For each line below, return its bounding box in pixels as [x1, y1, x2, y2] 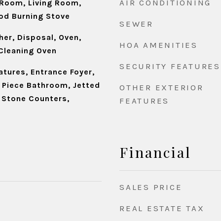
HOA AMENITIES [119, 40, 198, 50]
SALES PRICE [119, 182, 183, 192]
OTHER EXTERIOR [119, 82, 204, 92]
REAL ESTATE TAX [119, 203, 205, 213]
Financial [119, 143, 191, 161]
